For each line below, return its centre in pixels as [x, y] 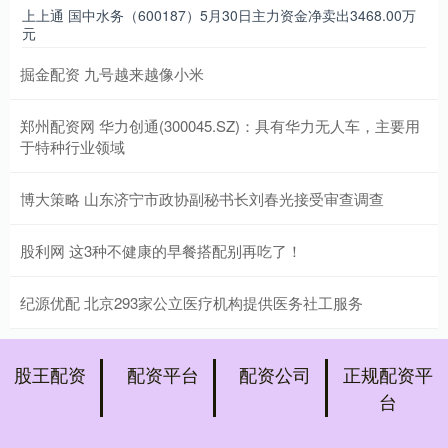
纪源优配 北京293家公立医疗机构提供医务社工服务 [191, 302]
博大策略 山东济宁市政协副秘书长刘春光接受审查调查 [202, 198]
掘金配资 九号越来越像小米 [112, 73]
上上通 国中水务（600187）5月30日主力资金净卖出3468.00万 [219, 14]
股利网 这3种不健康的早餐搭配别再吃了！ [161, 250]
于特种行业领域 [72, 146]
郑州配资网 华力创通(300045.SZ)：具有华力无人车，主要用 [220, 125]
